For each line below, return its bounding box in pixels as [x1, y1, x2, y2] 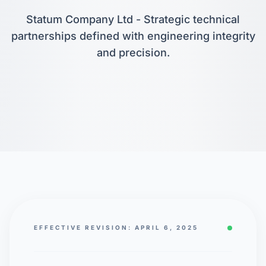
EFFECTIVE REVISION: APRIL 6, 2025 [34, 224, 198, 231]
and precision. [96, 46, 170, 59]
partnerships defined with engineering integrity [11, 30, 255, 42]
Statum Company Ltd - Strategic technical [26, 13, 240, 26]
